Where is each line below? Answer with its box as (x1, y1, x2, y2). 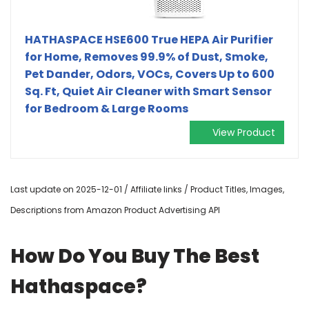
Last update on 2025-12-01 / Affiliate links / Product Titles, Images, (10, 183, 284, 195)
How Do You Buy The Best (10, 242, 259, 270)
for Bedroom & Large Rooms (25, 100, 188, 117)
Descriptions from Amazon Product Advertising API (10, 203, 220, 216)
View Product (212, 125, 275, 139)
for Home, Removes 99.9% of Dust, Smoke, (25, 48, 268, 65)
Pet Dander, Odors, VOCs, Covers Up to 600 (25, 66, 275, 82)
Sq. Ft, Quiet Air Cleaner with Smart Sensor (25, 83, 272, 99)
